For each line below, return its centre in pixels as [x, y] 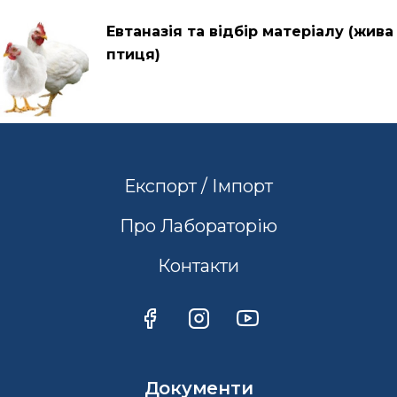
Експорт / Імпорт [198, 186]
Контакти [198, 266]
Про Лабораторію [198, 226]
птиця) [133, 55]
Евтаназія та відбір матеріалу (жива [250, 32]
